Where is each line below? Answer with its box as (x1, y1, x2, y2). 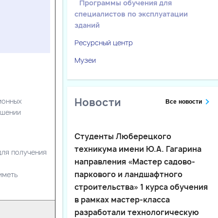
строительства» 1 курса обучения (74, 182, 208, 192)
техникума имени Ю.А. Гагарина (74, 144, 201, 154)
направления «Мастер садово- (74, 156, 195, 167)
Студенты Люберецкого (74, 131, 171, 142)
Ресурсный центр (74, 37, 133, 47)
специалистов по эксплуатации (74, 9, 188, 18)
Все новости (165, 98, 202, 105)
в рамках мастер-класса (74, 194, 170, 205)
